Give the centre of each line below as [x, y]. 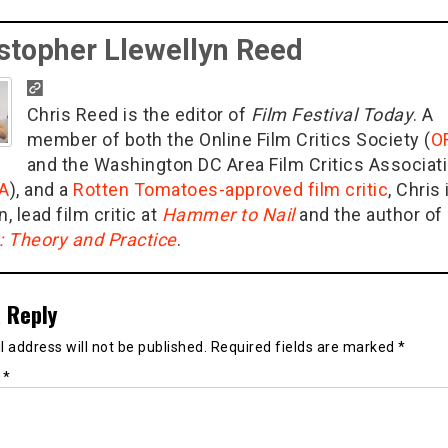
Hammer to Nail [228, 214]
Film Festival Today [331, 114]
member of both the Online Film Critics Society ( [228, 139]
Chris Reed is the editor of [138, 114]
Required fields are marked [304, 346]
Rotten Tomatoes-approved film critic [230, 189]
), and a [41, 189]
